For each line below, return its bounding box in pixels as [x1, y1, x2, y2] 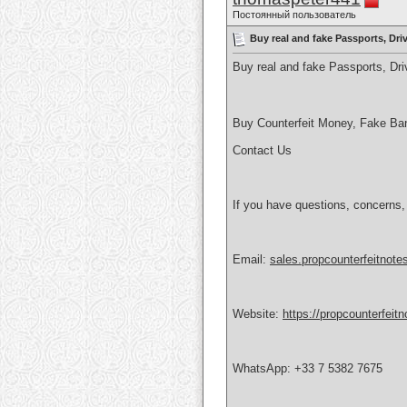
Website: [233, 307, 283, 322]
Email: [233, 253, 270, 267]
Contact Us [233, 144, 292, 158]
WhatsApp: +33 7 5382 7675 [233, 362, 382, 376]
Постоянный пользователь [233, 9, 356, 20]
